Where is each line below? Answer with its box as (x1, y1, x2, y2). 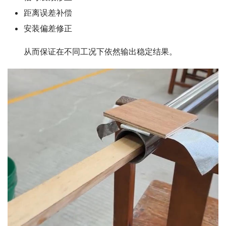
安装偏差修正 (24, 23, 72, 34)
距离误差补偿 (24, 8, 72, 18)
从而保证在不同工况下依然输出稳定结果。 (8, 46, 177, 57)
